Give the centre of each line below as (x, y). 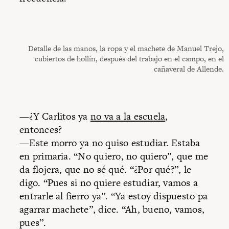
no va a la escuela (128, 116)
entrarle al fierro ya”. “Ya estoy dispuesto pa (114, 196)
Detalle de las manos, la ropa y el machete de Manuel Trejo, (126, 48)
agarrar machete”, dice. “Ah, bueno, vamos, (112, 209)
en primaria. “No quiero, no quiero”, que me (114, 156)
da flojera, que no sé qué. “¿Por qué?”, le (106, 169)
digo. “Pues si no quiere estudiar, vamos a (109, 182)
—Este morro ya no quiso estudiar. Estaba (110, 143)
